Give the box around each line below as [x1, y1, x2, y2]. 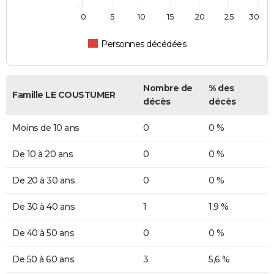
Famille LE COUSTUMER [12, 89, 115, 101]
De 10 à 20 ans [12, 149, 73, 160]
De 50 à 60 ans [12, 254, 74, 265]
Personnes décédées [101, 39, 187, 50]
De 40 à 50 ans [12, 228, 74, 239]
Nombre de [143, 83, 193, 94]
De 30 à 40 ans [12, 201, 75, 213]
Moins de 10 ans [12, 122, 80, 134]
